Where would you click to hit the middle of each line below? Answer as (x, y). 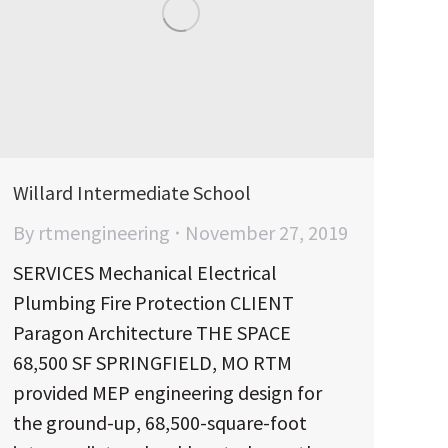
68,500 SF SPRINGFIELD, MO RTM (152, 362)
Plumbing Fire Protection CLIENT (153, 302)
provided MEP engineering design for (167, 392)
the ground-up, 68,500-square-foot (160, 422)
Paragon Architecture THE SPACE (152, 332)
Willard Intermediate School (132, 192)
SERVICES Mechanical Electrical (145, 272)
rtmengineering (104, 232)
